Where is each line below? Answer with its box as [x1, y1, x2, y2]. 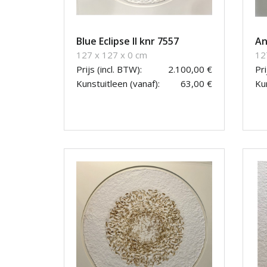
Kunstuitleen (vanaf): [76, 77, 160, 90]
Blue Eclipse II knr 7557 [76, 35, 179, 48]
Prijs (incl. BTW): [76, 63, 142, 76]
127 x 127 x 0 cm [76, 49, 147, 61]
